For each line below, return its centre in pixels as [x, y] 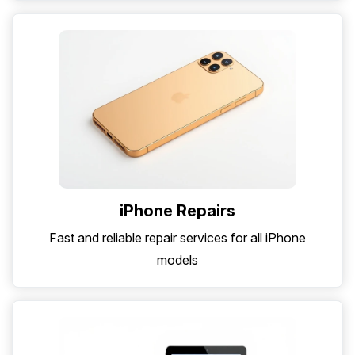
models [177, 260]
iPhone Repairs [177, 211]
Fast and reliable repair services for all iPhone [177, 238]
